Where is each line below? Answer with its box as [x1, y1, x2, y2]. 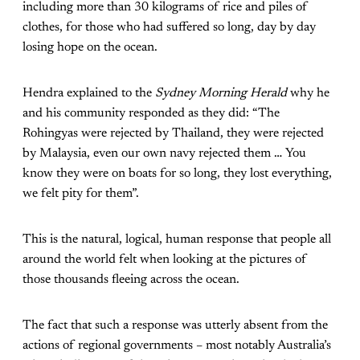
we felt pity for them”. [22, 187, 139, 201]
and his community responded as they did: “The [22, 107, 280, 121]
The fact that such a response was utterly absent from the [22, 319, 328, 333]
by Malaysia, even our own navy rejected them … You [22, 147, 306, 161]
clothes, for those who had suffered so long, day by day [22, 21, 316, 35]
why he [287, 87, 329, 100]
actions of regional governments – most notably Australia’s [22, 339, 331, 353]
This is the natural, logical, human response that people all [22, 233, 331, 247]
